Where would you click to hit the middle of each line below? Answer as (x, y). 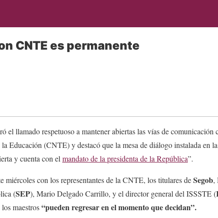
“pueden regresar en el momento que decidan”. (119, 207)
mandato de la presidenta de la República (125, 158)
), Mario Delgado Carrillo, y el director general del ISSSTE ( (123, 193)
